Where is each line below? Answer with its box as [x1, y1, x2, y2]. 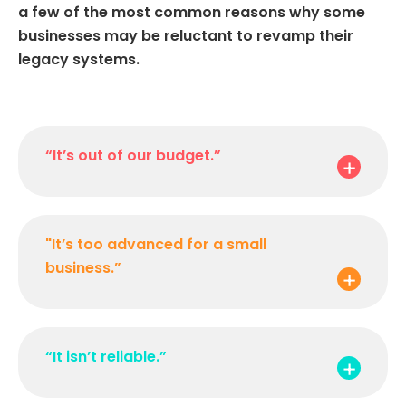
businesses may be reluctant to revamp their [18, 24, 353, 46]
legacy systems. [18, 48, 140, 70]
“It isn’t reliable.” [45, 345, 167, 367]
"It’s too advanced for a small [45, 233, 266, 255]
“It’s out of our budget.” [45, 144, 221, 166]
